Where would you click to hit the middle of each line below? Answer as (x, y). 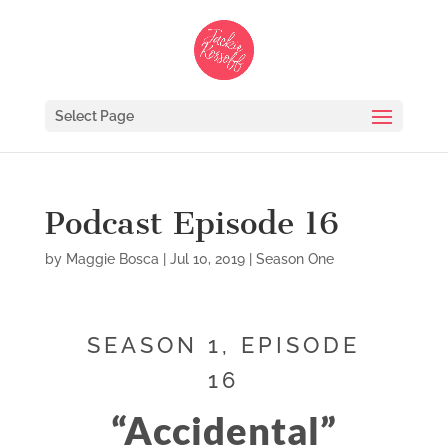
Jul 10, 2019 (207, 259)
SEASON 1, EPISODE (224, 344)
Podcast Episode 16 (191, 223)
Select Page (94, 116)
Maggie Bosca (112, 259)
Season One (294, 259)
